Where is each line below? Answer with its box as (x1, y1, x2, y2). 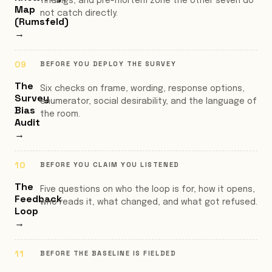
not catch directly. (40, 9, 118, 18)
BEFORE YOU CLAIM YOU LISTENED (40, 160, 180, 169)
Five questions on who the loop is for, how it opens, (40, 185, 255, 194)
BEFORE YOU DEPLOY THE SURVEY (40, 59, 177, 68)
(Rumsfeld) (15, 15, 69, 28)
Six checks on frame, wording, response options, (40, 84, 245, 93)
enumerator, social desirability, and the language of (40, 97, 257, 106)
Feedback (15, 192, 62, 205)
